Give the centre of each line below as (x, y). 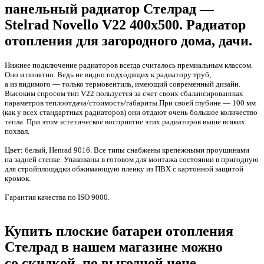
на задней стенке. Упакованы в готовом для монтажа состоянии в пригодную (132, 159)
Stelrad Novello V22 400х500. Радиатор (125, 24)
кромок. (18, 178)
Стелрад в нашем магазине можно (114, 247)
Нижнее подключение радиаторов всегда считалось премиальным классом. (129, 65)
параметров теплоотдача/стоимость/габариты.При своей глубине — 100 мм (130, 103)
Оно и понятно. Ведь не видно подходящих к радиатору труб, (108, 74)
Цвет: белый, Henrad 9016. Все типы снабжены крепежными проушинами (127, 150)
